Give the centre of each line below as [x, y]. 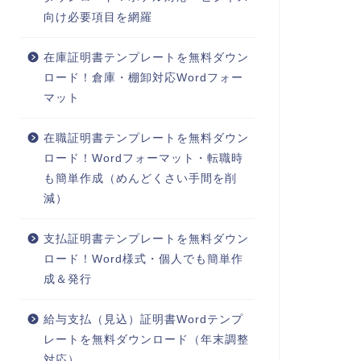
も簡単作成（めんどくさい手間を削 [140, 179]
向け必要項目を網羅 [98, 18]
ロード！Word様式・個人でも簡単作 [143, 259]
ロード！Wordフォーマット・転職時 [143, 159]
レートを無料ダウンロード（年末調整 [146, 340]
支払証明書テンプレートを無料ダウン [146, 239]
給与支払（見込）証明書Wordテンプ [143, 320]
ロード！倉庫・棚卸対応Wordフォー [143, 78]
